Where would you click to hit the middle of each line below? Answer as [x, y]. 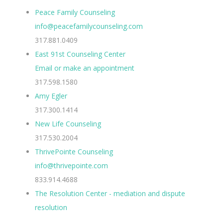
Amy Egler [51, 96]
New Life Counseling [68, 123]
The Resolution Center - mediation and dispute [110, 193]
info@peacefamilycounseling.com [89, 26]
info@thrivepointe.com [71, 165]
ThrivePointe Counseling [74, 151]
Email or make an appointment [85, 68]
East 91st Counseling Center [80, 54]
